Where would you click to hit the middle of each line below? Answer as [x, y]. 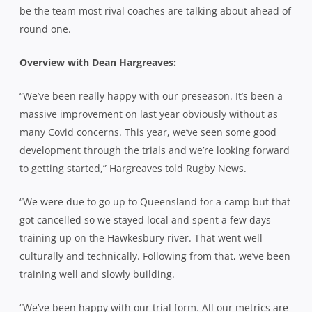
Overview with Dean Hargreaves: [98, 62]
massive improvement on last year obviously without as [149, 114]
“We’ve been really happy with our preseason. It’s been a [151, 95]
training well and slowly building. [97, 274]
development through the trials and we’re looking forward [155, 150]
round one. [45, 29]
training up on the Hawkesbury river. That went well [141, 237]
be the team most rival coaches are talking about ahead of [155, 10]
